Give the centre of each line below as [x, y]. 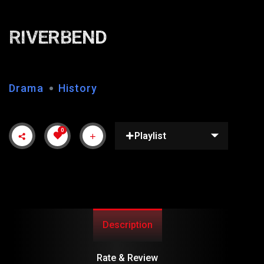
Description [127, 225]
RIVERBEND [58, 37]
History [78, 88]
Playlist [150, 136]
